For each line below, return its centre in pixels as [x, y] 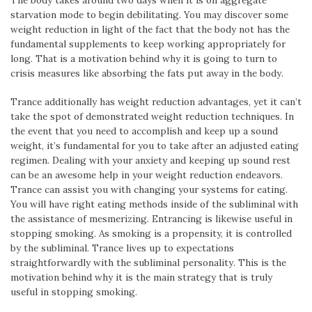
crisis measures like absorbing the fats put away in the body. [147, 73]
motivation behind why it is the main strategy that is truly [141, 278]
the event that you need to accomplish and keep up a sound [144, 131]
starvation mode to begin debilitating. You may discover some [149, 15]
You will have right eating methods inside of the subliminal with [154, 204]
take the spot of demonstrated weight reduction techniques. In [152, 117]
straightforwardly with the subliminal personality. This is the [148, 263]
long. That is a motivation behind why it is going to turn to [144, 58]
